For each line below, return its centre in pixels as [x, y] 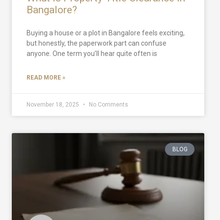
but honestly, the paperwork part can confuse [96, 43]
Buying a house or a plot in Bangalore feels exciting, [106, 33]
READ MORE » [46, 77]
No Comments [108, 104]
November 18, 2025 [54, 104]
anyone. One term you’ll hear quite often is [92, 53]
